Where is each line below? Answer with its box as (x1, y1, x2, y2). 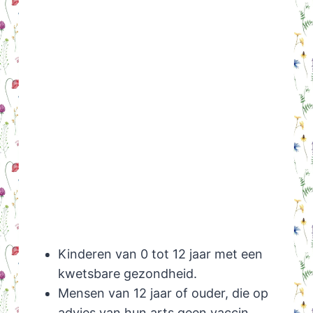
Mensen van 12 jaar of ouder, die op (57, 286, 268, 301)
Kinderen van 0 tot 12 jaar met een (57, 247, 263, 262)
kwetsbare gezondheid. (57, 266, 197, 282)
